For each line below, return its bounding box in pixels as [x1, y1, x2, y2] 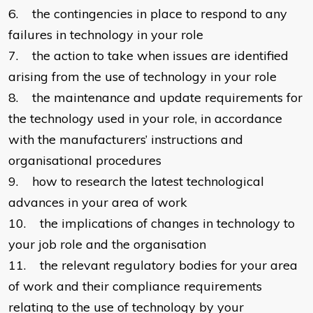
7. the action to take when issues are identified [8, 48, 289, 64]
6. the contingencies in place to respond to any [8, 6, 287, 22]
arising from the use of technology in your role [8, 68, 277, 85]
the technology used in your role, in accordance [8, 110, 282, 127]
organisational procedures [8, 152, 161, 169]
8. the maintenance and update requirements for [8, 89, 303, 106]
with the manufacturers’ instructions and [8, 131, 243, 148]
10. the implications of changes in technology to [8, 215, 295, 232]
